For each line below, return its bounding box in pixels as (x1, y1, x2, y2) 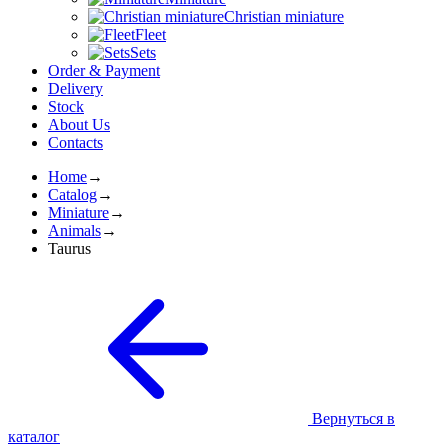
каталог (8, 428, 60, 445)
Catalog (48, 186, 97, 203)
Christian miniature (224, 8, 344, 25)
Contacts (48, 134, 103, 151)
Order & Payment (48, 62, 160, 79)
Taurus (48, 240, 91, 257)
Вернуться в (312, 410, 395, 427)
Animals (48, 222, 101, 239)
